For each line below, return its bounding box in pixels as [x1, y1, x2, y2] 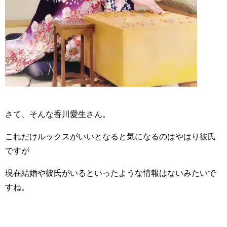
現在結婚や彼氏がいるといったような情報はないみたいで [5, 169, 216, 177]
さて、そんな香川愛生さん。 [5, 110, 110, 119]
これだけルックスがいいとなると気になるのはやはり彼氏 [5, 132, 216, 141]
